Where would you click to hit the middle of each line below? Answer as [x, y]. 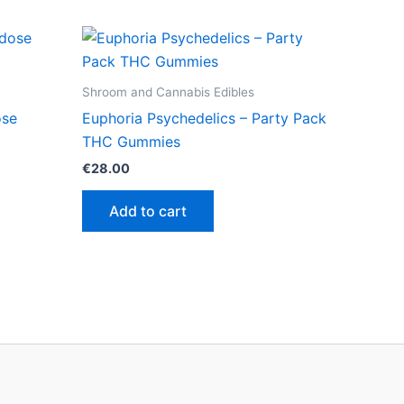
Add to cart [148, 211]
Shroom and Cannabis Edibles [168, 92]
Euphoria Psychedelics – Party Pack [204, 118]
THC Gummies [131, 141]
